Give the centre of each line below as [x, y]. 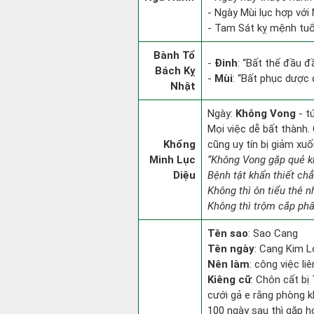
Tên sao [228, 233]
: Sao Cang [273, 233]
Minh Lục [172, 160]
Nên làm [228, 264]
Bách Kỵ [175, 71]
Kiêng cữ [229, 280]
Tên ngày [231, 249]
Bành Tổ [175, 55]
